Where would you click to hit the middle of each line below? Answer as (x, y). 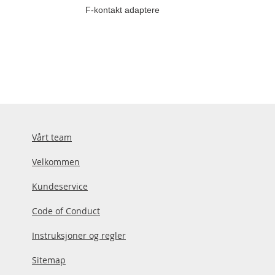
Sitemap (49, 260)
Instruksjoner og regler (79, 235)
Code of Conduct (66, 211)
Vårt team (52, 137)
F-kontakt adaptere (122, 10)
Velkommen (56, 162)
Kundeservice (60, 186)
